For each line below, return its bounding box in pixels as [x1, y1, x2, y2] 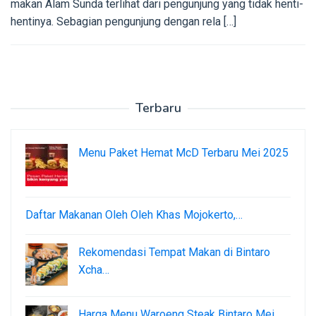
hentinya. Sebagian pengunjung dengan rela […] [11, 14, 236, 28]
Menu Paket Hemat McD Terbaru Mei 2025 [78, 145, 288, 159]
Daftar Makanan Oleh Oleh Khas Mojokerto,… [25, 207, 243, 221]
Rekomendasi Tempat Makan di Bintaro [78, 245, 270, 259]
